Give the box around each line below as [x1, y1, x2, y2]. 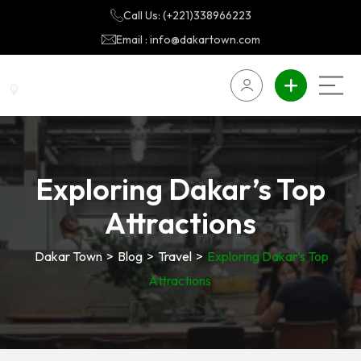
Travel [157, 248, 192, 264]
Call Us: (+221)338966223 [122, 8, 251, 23]
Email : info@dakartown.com [115, 32, 260, 47]
